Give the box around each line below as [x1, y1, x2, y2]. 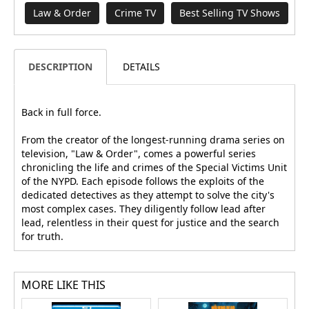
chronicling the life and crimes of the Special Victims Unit [21, 160, 287, 174]
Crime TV [114, 6, 156, 19]
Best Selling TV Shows [179, 6, 280, 19]
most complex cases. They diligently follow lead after [21, 201, 266, 215]
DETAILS [123, 59, 160, 73]
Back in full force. [21, 105, 101, 119]
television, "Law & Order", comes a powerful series [21, 146, 256, 160]
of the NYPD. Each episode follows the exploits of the [21, 174, 264, 188]
